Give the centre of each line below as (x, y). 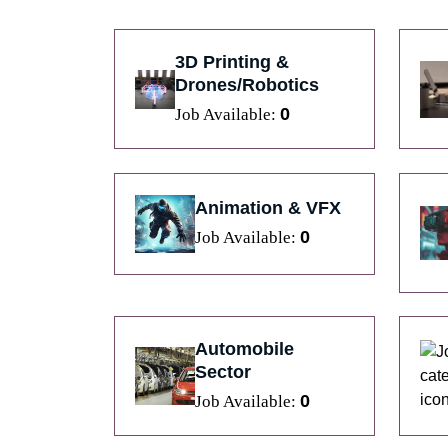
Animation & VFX (267, 208)
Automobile (244, 349)
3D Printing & (232, 62)
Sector (222, 372)
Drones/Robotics (247, 85)
